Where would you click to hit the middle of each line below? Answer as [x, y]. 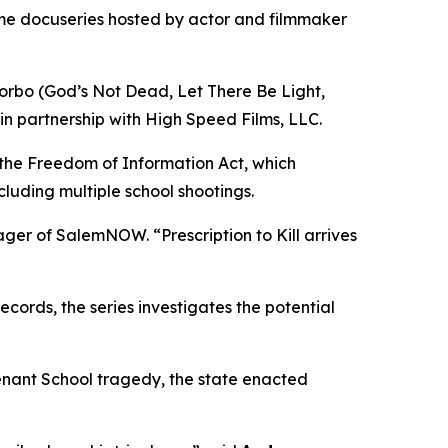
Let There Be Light [249, 90]
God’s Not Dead [106, 90]
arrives [328, 234]
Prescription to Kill [230, 234]
